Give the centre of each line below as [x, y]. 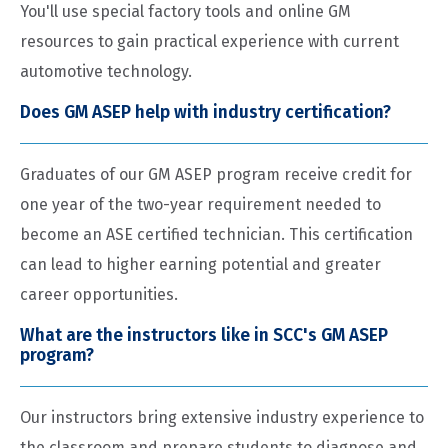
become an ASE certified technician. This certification [216, 235]
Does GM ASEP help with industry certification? [205, 113]
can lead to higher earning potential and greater [200, 265]
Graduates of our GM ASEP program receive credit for [216, 175]
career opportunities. [99, 295]
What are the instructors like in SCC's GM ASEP [204, 336]
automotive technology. [106, 72]
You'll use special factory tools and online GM [185, 12]
